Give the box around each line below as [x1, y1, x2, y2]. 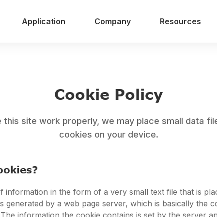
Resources [160, 16, 201, 26]
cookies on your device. [59, 129, 158, 139]
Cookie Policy [54, 85, 163, 103]
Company [94, 16, 131, 26]
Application [22, 16, 65, 26]
